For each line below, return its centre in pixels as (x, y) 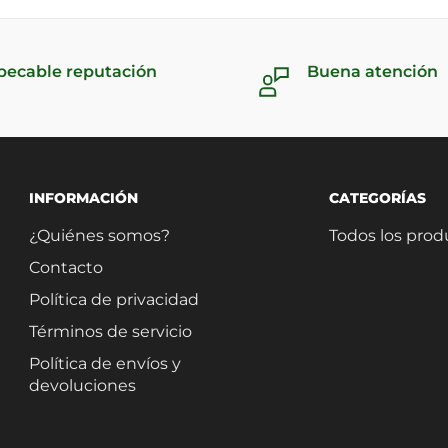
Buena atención (372, 71)
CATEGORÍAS (377, 198)
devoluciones (82, 385)
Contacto (66, 267)
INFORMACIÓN (83, 198)
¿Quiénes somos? (99, 235)
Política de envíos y (105, 363)
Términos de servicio (110, 331)
